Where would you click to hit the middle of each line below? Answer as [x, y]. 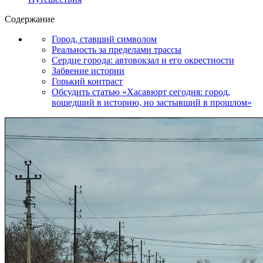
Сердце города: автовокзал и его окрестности [143, 60]
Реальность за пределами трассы [117, 49]
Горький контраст [87, 81]
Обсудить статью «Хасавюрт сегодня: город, [141, 92]
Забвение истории [88, 70]
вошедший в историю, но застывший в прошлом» [152, 102]
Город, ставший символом [104, 39]
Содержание [30, 19]
